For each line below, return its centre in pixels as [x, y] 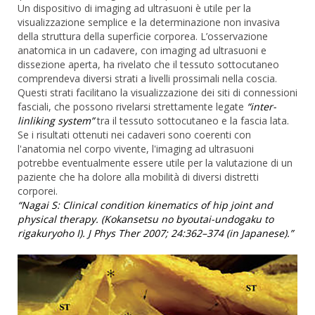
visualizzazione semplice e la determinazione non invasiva [149, 22]
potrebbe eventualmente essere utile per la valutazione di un [155, 162]
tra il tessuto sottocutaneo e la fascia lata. [192, 120]
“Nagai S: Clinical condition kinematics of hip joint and [145, 205]
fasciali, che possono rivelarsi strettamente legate [132, 106]
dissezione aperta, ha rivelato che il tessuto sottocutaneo [148, 64]
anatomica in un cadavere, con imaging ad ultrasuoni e [142, 50]
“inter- [262, 106]
